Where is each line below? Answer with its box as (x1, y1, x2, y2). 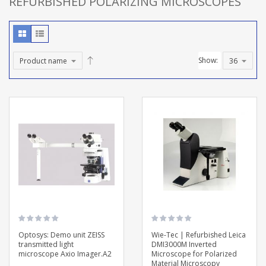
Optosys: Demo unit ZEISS (18, 229, 104, 240)
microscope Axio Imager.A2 (18, 248, 112, 259)
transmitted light (18, 239, 74, 249)
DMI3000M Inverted (151, 239, 217, 249)
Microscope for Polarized (151, 248, 237, 259)
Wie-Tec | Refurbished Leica (151, 229, 246, 240)
